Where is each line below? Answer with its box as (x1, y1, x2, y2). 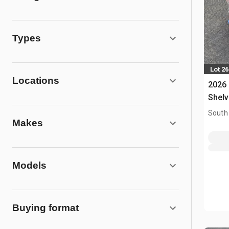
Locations (12, 75, 59, 86)
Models (12, 160, 47, 171)
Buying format (12, 202, 79, 213)
